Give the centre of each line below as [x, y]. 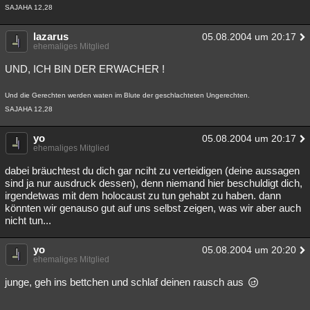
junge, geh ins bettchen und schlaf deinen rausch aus [126, 282]
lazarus [51, 36]
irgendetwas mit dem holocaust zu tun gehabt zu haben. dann [143, 195]
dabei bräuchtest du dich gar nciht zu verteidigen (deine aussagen [152, 171]
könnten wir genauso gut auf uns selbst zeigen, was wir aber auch [153, 208]
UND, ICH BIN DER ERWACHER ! [85, 69]
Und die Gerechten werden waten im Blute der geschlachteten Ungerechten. [127, 95]
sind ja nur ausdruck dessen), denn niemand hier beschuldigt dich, [154, 183]
